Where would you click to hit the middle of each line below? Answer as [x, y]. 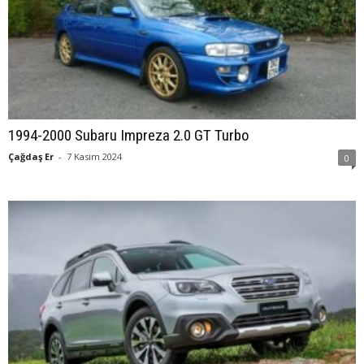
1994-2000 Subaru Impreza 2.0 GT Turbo [129, 135]
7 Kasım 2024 [94, 156]
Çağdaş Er [31, 156]
